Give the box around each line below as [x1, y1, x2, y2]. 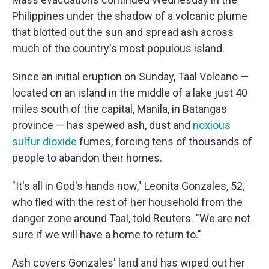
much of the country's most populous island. [12, 42, 225, 55]
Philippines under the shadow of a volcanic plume [12, 10, 247, 22]
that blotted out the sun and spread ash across [12, 26, 234, 38]
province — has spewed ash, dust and [12, 119, 193, 131]
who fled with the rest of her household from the [12, 196, 243, 208]
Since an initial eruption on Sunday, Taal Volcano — [12, 70, 249, 83]
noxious [193, 119, 231, 131]
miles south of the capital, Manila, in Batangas [12, 103, 227, 115]
